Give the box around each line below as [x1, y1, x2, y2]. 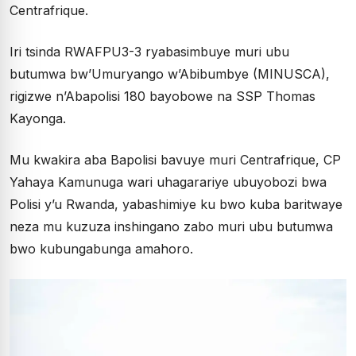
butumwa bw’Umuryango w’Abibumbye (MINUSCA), [10, 66, 330, 82]
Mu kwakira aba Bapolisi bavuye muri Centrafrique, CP [10, 152, 341, 168]
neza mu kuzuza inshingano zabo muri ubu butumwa [10, 219, 333, 234]
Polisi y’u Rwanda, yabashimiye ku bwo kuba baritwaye [10, 196, 342, 212]
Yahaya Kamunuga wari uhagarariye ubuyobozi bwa [10, 174, 327, 190]
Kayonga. [10, 110, 66, 126]
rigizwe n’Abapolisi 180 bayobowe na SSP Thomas [10, 88, 315, 104]
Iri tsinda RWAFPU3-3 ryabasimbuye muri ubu [10, 44, 289, 60]
